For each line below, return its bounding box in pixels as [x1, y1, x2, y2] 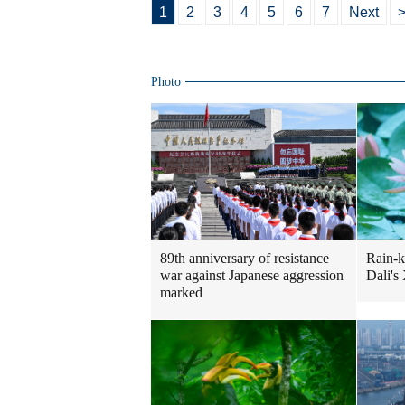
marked [160, 285, 202, 301]
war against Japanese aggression [160, 268, 344, 284]
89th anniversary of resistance [160, 250, 329, 267]
